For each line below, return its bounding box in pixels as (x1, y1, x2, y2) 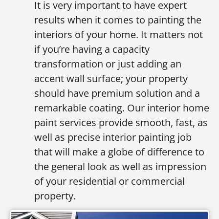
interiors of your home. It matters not (34, 27, 203, 41)
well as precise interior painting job (34, 130, 192, 144)
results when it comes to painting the (34, 13, 201, 26)
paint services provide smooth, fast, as (34, 115, 208, 129)
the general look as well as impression (34, 159, 206, 173)
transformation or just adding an (34, 57, 181, 70)
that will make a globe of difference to (34, 145, 204, 158)
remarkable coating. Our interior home (34, 101, 209, 114)
